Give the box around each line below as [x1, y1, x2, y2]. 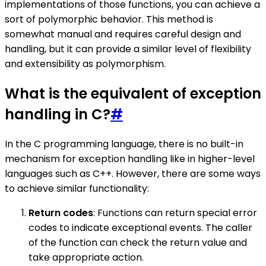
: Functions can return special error [93, 206, 257, 220]
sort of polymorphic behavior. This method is [5, 12, 213, 27]
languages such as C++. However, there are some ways [5, 167, 261, 181]
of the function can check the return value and [28, 236, 247, 250]
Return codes [28, 206, 93, 220]
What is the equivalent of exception [5, 84, 261, 104]
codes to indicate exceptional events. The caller [28, 221, 252, 235]
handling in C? [5, 104, 110, 125]
